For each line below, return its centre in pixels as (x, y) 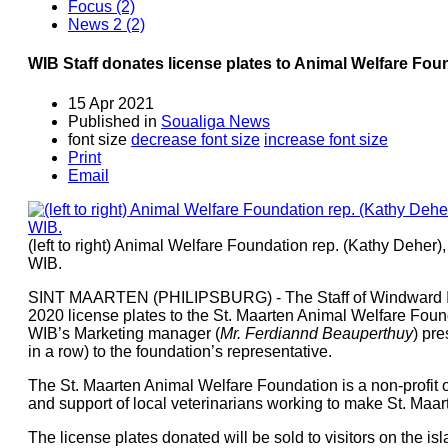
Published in (112, 121)
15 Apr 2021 (111, 103)
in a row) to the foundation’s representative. (180, 351)
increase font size (326, 139)
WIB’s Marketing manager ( (124, 333)
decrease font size (195, 139)
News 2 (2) (106, 24)
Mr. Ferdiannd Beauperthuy (316, 333)
